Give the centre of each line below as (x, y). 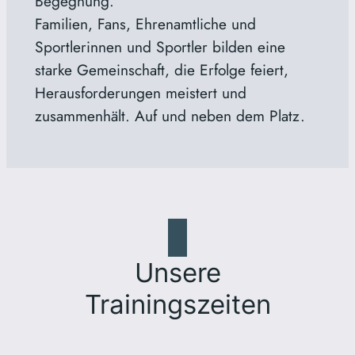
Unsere (177, 272)
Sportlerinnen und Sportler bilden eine (160, 46)
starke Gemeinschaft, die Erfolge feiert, (161, 69)
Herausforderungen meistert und (140, 92)
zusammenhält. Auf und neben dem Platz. (170, 115)
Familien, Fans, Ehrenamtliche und (145, 23)
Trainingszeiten (177, 304)
